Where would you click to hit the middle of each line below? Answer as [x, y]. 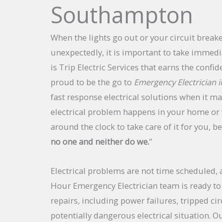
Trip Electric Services [99, 67]
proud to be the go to [92, 82]
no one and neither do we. [100, 141]
